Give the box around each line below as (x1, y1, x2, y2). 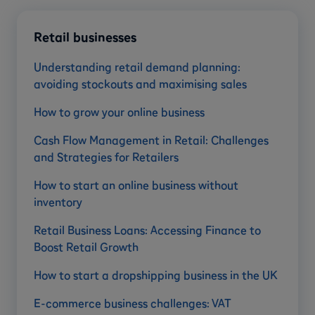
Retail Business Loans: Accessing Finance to (34, 223, 261, 238)
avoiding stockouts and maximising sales (34, 77, 247, 91)
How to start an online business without (34, 178, 238, 193)
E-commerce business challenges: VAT (34, 296, 231, 311)
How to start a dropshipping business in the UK (34, 268, 277, 283)
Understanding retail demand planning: (34, 60, 240, 75)
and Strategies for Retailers (34, 150, 179, 165)
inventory (34, 195, 82, 210)
